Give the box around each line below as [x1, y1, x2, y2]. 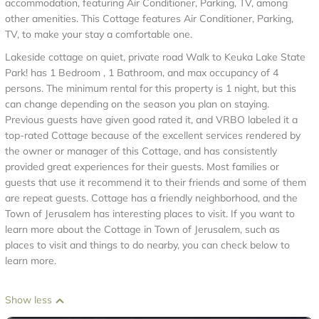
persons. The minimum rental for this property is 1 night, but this [5, 82, 296, 95]
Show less [5, 293, 55, 306]
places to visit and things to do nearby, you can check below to [5, 239, 290, 251]
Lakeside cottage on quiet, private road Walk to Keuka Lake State [5, 51, 305, 63]
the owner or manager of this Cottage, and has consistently [5, 145, 277, 157]
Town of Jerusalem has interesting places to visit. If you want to [5, 207, 295, 220]
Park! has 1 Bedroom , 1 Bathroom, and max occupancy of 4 [5, 66, 278, 79]
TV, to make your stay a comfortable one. [5, 28, 192, 41]
